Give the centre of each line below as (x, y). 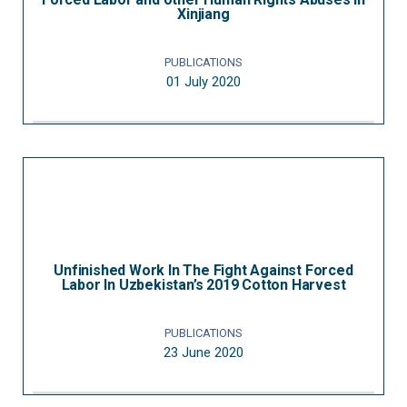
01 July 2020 (203, 82)
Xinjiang (203, 14)
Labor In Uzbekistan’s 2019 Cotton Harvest (203, 285)
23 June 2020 (203, 352)
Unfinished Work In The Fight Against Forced (203, 270)
